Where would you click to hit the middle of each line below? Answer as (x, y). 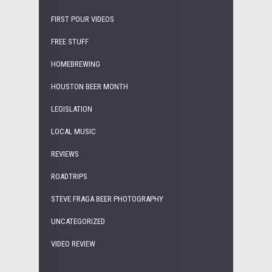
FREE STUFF (70, 41)
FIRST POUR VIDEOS (83, 19)
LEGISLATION (72, 109)
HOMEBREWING (76, 64)
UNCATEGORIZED (78, 221)
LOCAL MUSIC (73, 131)
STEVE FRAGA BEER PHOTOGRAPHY (107, 199)
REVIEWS (65, 154)
